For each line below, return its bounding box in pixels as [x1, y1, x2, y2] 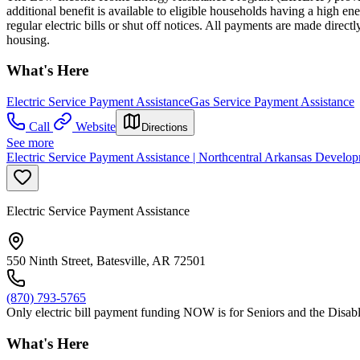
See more [6, 136, 54, 150]
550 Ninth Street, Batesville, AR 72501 [6, 254, 206, 268]
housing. [6, 32, 50, 47]
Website [76, 120, 116, 134]
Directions [141, 121, 188, 134]
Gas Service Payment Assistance [190, 95, 354, 109]
